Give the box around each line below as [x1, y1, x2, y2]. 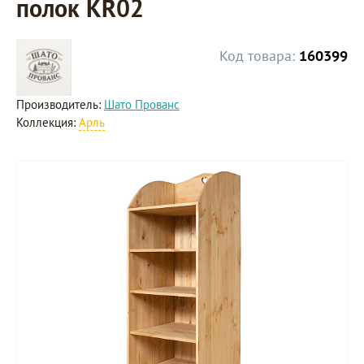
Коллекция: [16, 115, 79, 130]
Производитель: [16, 97, 104, 112]
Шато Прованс [104, 97, 180, 112]
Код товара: [219, 46, 295, 65]
